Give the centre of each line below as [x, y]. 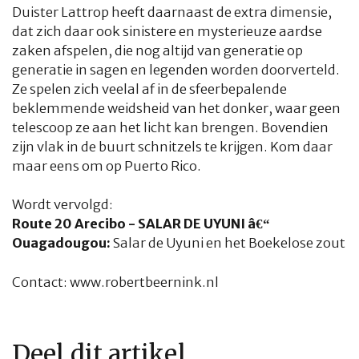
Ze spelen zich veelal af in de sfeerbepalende [149, 89]
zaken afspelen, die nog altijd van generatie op [157, 50]
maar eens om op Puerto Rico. [107, 166]
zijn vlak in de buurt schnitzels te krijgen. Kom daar [172, 147]
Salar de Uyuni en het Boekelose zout [229, 244]
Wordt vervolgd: [63, 205]
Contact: [41, 282]
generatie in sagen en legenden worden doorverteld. [176, 70]
